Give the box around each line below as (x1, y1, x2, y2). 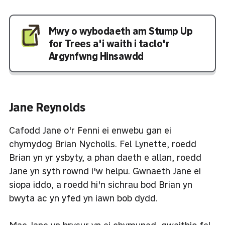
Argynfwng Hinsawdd (48, 49, 144, 62)
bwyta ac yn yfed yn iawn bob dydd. (9, 192, 158, 204)
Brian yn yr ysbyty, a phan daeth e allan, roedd (9, 151, 201, 163)
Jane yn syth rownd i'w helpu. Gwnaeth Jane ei (9, 165, 201, 177)
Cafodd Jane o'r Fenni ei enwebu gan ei (9, 124, 171, 136)
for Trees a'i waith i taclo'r (48, 37, 170, 50)
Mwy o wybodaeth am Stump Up (48, 24, 193, 37)
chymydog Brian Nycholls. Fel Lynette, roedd (9, 138, 196, 150)
